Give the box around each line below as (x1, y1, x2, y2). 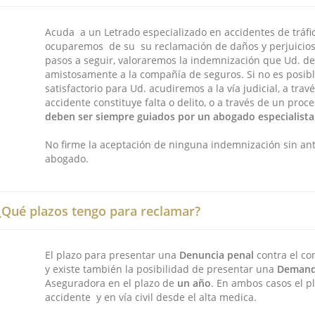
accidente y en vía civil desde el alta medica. (45, 290, 257, 304)
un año (177, 276, 211, 290)
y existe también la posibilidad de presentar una (45, 262, 277, 276)
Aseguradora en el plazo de (45, 276, 177, 290)
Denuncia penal (179, 248, 254, 262)
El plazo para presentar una (45, 248, 179, 262)
